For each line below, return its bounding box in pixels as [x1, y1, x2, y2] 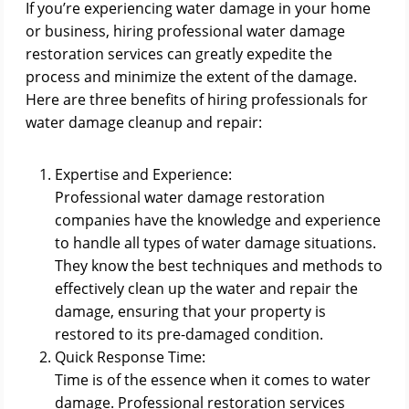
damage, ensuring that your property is [55, 301, 326, 321]
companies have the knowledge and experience [55, 210, 381, 230]
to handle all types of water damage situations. [55, 233, 376, 253]
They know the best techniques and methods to [55, 256, 383, 276]
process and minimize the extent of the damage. [26, 67, 357, 87]
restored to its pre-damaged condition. [55, 324, 323, 344]
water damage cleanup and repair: [26, 112, 262, 132]
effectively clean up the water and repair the [55, 278, 358, 299]
